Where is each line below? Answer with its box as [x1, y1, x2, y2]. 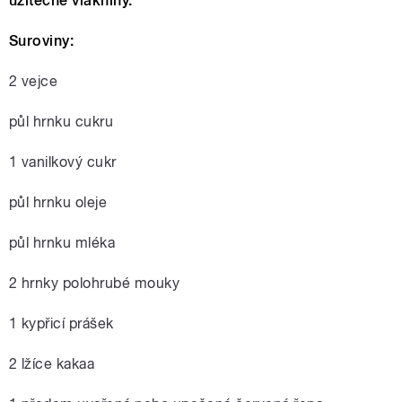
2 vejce [9, 73, 58, 91]
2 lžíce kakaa [9, 355, 95, 373]
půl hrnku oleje [9, 194, 108, 212]
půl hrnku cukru [9, 113, 114, 131]
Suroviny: [9, 32, 74, 50]
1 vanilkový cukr [9, 153, 117, 171]
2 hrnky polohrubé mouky [9, 275, 180, 293]
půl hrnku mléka [9, 234, 116, 252]
